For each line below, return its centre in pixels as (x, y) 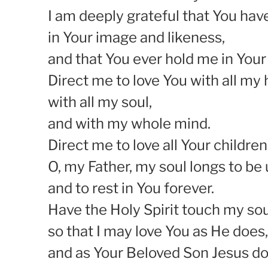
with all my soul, (100, 102)
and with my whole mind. (129, 123)
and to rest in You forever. (131, 188)
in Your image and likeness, (136, 37)
